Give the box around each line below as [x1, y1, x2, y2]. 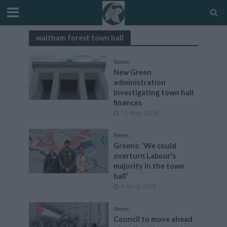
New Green [113, 68, 152, 77]
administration [113, 78, 166, 87]
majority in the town [113, 162, 184, 170]
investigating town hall [113, 88, 194, 97]
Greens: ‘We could [113, 141, 176, 150]
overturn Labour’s [113, 152, 176, 160]
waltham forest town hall [35, 33, 124, 42]
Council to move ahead [113, 215, 193, 223]
